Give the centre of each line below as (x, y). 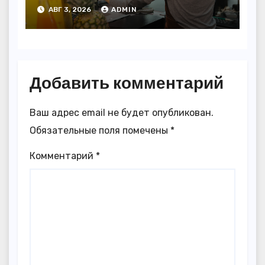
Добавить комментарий (127, 83)
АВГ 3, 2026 (70, 9)
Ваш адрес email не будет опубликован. (122, 113)
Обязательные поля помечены (100, 131)
